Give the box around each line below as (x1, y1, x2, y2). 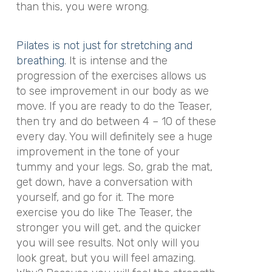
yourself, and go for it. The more (16, 191, 174, 204)
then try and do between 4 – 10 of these (16, 115, 216, 128)
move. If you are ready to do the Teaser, (16, 100, 212, 113)
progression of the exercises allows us (16, 69, 206, 83)
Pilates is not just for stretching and (16, 39, 192, 52)
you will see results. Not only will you (16, 236, 199, 250)
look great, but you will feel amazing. (16, 251, 195, 265)
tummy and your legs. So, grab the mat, (16, 160, 212, 174)
